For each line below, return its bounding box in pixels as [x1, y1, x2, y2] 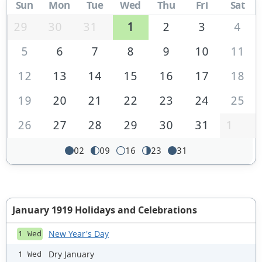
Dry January [49, 248, 94, 260]
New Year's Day [49, 227, 109, 239]
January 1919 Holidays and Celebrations [12, 204, 197, 217]
